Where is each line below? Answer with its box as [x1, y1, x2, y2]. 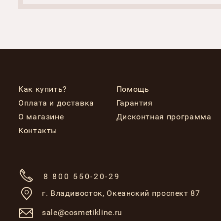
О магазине [18, 111, 64, 121]
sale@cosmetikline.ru [42, 207, 122, 217]
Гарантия [116, 98, 153, 108]
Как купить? [18, 84, 68, 94]
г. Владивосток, [42, 188, 105, 198]
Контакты [18, 125, 58, 135]
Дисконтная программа [116, 111, 212, 121]
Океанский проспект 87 [104, 188, 200, 198]
